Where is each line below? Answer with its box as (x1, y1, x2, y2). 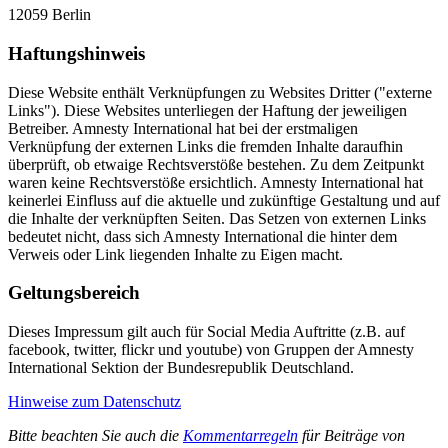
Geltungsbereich (8, 282, 140, 304)
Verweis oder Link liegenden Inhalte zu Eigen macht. (8, 245, 343, 263)
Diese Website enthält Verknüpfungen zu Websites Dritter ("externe (8, 83, 432, 101)
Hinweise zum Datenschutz (8, 392, 181, 410)
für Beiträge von (298, 426, 405, 444)
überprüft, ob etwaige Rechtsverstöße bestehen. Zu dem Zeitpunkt (8, 155, 424, 173)
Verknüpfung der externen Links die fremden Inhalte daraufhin (8, 137, 403, 155)
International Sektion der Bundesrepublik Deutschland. (8, 358, 354, 376)
